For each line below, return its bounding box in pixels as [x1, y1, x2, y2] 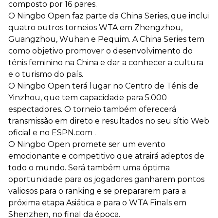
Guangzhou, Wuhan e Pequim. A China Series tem [8, 35, 204, 44]
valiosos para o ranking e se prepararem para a [8, 186, 186, 196]
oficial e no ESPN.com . [8, 128, 96, 138]
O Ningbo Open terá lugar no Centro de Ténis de [8, 81, 199, 91]
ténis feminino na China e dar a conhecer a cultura [8, 58, 203, 68]
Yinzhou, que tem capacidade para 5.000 [8, 93, 167, 103]
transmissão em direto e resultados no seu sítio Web [8, 116, 209, 126]
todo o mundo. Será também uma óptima [8, 163, 170, 173]
